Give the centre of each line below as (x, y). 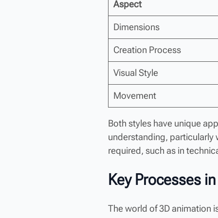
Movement (135, 95)
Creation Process (147, 50)
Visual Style (136, 73)
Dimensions (136, 27)
